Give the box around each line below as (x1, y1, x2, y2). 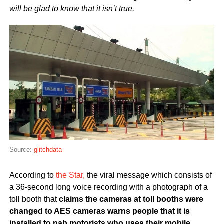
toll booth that (9, 195, 59, 204)
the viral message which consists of (84, 171, 212, 180)
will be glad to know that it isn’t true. (9, 4, 134, 13)
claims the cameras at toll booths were (58, 195, 203, 204)
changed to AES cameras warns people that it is (9, 207, 190, 216)
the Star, (55, 171, 85, 180)
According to (9, 171, 56, 180)
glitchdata (33, 146, 62, 154)
